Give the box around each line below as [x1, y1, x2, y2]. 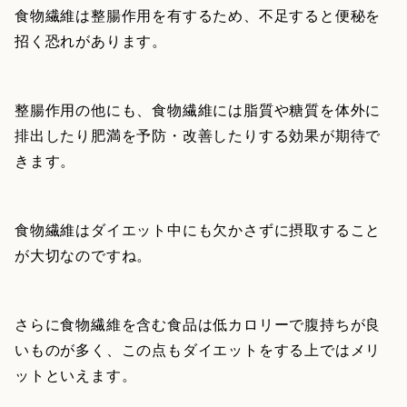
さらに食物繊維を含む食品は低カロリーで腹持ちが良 [15, 313, 382, 335]
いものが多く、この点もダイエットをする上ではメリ [15, 339, 382, 361]
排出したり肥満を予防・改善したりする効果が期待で [15, 124, 382, 146]
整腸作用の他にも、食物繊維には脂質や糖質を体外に [15, 99, 382, 121]
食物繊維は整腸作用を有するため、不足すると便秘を [15, 5, 382, 26]
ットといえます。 [15, 364, 137, 386]
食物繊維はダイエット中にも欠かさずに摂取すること [15, 219, 382, 241]
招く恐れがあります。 [15, 30, 167, 52]
